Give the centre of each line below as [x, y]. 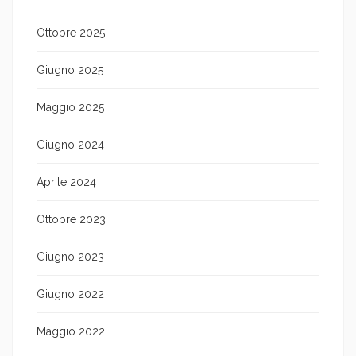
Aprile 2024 [66, 182]
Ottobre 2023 [71, 219]
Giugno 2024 [70, 144]
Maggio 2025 [70, 107]
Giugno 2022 [70, 294]
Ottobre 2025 [71, 32]
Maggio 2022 [71, 331]
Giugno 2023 [70, 256]
